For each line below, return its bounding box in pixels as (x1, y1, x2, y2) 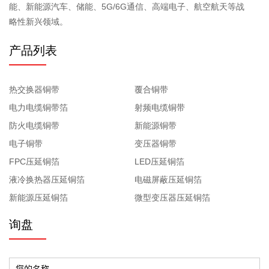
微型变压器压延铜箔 (134, 193, 210, 203)
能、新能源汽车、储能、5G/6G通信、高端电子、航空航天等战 (9, 2, 244, 12)
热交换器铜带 (9, 85, 59, 95)
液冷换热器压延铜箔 (9, 175, 85, 185)
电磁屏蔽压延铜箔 (134, 175, 202, 185)
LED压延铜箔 (134, 157, 184, 167)
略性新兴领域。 (9, 17, 68, 27)
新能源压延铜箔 (9, 193, 68, 203)
